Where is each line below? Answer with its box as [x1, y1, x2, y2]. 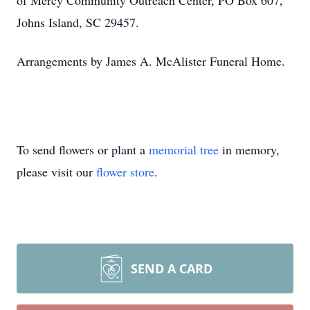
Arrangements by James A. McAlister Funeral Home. [17, 53, 285, 69]
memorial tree [149, 141, 219, 158]
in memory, [219, 141, 280, 158]
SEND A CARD [131, 260, 212, 277]
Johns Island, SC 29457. [17, 14, 139, 30]
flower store [96, 163, 154, 180]
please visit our [17, 163, 96, 180]
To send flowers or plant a [17, 141, 149, 158]
